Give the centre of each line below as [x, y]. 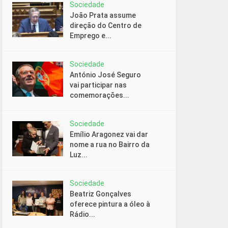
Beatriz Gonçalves [101, 194]
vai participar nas [98, 85]
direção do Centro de [106, 25]
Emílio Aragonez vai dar [109, 134]
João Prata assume [103, 15]
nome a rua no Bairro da [110, 144]
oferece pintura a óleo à [110, 204]
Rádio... [82, 214]
